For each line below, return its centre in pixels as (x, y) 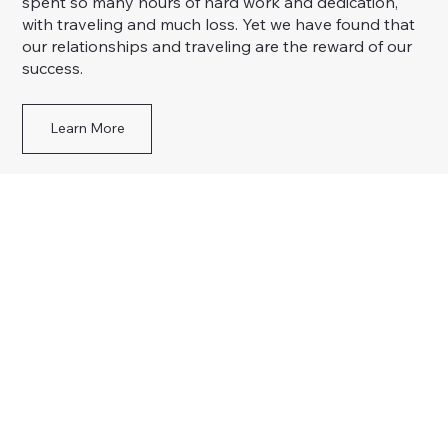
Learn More (87, 128)
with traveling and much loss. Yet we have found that (219, 23)
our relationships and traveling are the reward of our (217, 45)
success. (53, 67)
